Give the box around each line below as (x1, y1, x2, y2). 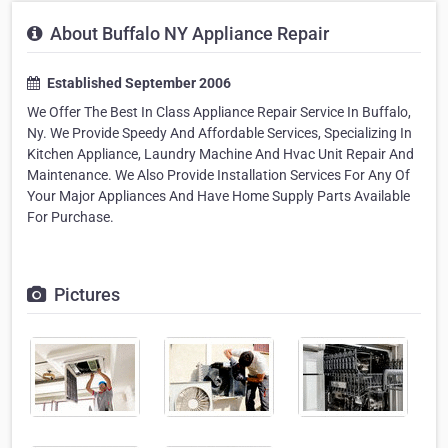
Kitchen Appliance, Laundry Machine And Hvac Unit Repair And (27, 146, 414, 162)
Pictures (50, 284, 120, 305)
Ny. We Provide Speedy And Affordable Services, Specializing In (27, 125, 412, 141)
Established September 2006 (44, 75, 231, 91)
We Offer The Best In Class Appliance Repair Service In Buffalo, (27, 104, 411, 120)
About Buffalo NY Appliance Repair (46, 23, 329, 44)
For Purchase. (27, 209, 114, 225)
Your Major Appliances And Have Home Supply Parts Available (27, 188, 410, 204)
